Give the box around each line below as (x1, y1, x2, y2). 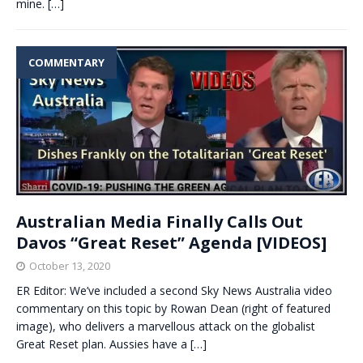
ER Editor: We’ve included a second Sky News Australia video (16, 283, 332, 299)
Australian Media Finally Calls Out (16, 211, 303, 233)
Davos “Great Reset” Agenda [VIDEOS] (16, 232, 327, 254)
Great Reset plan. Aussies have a (16, 336, 190, 352)
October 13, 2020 (29, 258, 110, 274)
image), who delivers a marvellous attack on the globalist (16, 318, 315, 335)
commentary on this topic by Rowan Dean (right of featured (16, 301, 331, 317)
